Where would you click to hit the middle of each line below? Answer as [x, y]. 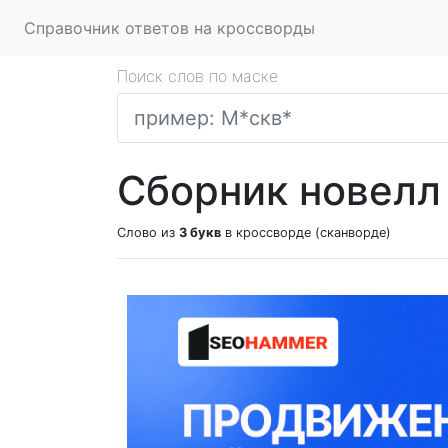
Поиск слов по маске [197, 76]
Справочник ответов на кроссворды [169, 28]
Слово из [148, 232]
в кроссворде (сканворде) [306, 232]
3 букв [200, 232]
